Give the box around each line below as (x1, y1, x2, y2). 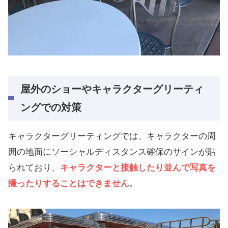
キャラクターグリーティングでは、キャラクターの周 (8, 131, 216, 141)
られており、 (8, 162, 60, 173)
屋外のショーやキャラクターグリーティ (20, 83, 204, 95)
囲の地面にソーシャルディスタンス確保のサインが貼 (8, 147, 216, 157)
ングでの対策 (20, 101, 81, 113)
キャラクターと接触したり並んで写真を (60, 162, 216, 173)
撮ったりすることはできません (8, 178, 129, 188)
